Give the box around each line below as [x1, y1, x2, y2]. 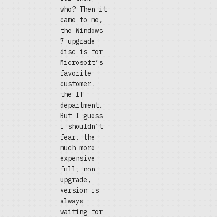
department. [60, 101, 103, 109]
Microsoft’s [60, 58, 103, 67]
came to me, [60, 15, 103, 24]
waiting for [60, 207, 103, 216]
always [60, 197, 83, 205]
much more [60, 143, 95, 152]
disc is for [60, 47, 103, 56]
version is [60, 186, 99, 195]
